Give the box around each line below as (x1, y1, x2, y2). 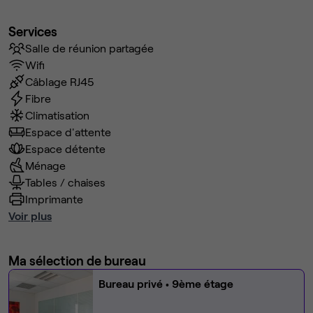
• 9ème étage (163, 277, 233, 291)
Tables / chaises (25, 175, 105, 189)
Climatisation (25, 108, 89, 122)
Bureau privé (99, 277, 163, 291)
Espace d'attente (25, 125, 111, 139)
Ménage (25, 159, 66, 173)
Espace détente (25, 142, 105, 156)
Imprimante (25, 192, 83, 206)
